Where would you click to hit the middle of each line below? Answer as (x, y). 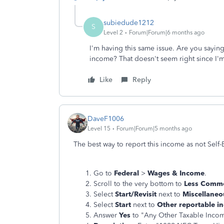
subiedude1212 (129, 22)
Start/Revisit (136, 194)
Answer (106, 215)
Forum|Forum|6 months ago (167, 32)
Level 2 (113, 32)
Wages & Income (176, 173)
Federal (126, 173)
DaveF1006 (106, 118)
